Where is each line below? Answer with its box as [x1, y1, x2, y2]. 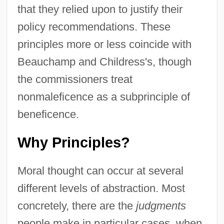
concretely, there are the [17, 199, 136, 212]
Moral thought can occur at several [17, 164, 183, 177]
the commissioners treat [17, 72, 132, 85]
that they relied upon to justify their [17, 2, 182, 15]
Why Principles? [17, 134, 130, 150]
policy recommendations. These [17, 20, 170, 33]
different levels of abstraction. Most [17, 181, 185, 194]
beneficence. [17, 107, 79, 120]
